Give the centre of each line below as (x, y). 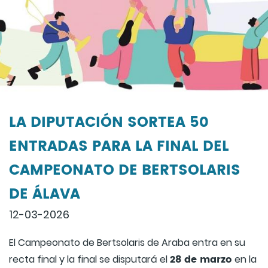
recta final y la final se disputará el (89, 260)
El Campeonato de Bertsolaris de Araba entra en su (127, 243)
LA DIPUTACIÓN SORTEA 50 (109, 123)
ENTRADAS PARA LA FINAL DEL (119, 147)
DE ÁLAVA (45, 195)
